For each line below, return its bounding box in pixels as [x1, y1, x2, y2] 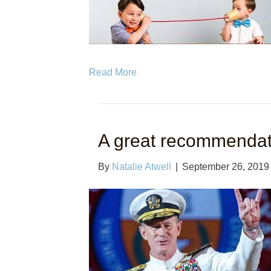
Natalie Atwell [112, 162, 171, 172]
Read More [89, 67, 137, 78]
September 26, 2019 [182, 162, 269, 172]
